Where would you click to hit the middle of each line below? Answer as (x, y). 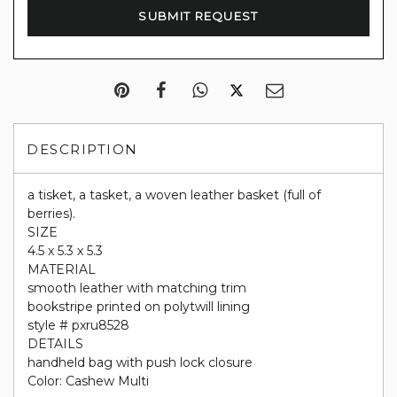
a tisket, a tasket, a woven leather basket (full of (174, 195)
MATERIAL (62, 269)
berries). (51, 214)
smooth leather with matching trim (137, 288)
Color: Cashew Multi (88, 381)
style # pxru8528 (78, 325)
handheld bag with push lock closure (140, 362)
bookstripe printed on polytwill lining (139, 307)
